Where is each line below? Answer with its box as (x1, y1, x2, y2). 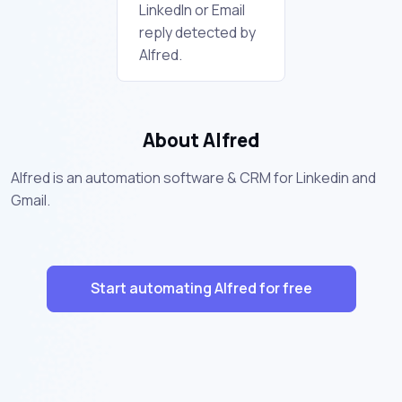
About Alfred (143, 127, 259, 153)
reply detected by (139, 22, 256, 42)
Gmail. (11, 189, 50, 210)
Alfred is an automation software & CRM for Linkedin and (11, 167, 376, 188)
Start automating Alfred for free (90, 278, 312, 299)
